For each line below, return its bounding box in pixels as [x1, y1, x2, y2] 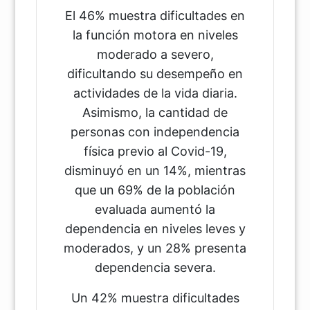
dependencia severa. [94, 259, 216, 275]
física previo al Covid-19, [83, 143, 227, 158]
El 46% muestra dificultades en [65, 8, 245, 23]
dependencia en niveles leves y [64, 221, 246, 236]
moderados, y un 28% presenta [64, 240, 246, 255]
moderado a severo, [96, 46, 214, 62]
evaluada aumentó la [95, 201, 215, 217]
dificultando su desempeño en [67, 66, 243, 81]
